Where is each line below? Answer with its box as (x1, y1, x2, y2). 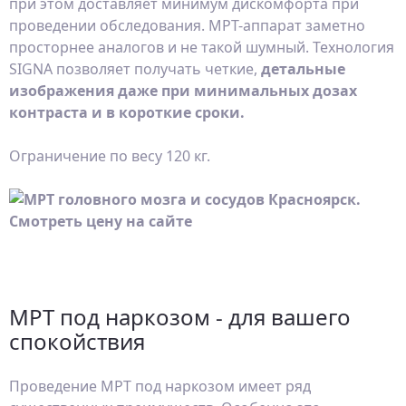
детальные (261, 59, 345, 79)
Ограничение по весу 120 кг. (9, 146, 210, 166)
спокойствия (9, 326, 145, 356)
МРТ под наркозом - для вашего (9, 302, 351, 332)
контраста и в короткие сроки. (9, 102, 245, 122)
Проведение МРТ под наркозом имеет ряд (9, 376, 311, 396)
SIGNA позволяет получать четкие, (9, 59, 261, 79)
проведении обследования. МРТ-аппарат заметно (9, 15, 365, 35)
